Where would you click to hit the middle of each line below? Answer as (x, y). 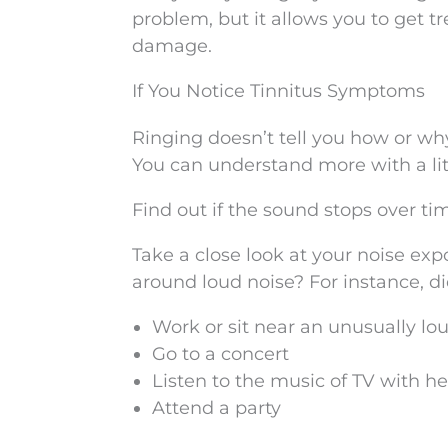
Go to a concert (220, 354)
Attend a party (216, 408)
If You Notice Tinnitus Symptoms (278, 91)
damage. (172, 46)
